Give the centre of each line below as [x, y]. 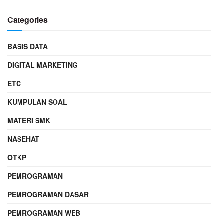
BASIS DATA [27, 46]
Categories [27, 19]
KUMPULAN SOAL [37, 101]
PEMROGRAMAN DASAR [48, 194]
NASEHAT [23, 138]
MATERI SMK [29, 120]
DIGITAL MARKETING [43, 64]
